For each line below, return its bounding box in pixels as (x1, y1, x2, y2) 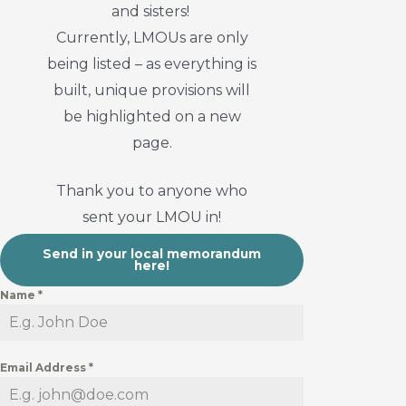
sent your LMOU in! (82, 208, 221, 226)
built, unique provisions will (53, 81, 250, 99)
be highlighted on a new (63, 107, 241, 125)
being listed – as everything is (47, 54, 256, 72)
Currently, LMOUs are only (55, 28, 248, 46)
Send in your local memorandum (43, 246, 261, 261)
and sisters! (111, 2, 193, 20)
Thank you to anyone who (56, 181, 247, 199)
